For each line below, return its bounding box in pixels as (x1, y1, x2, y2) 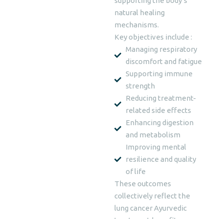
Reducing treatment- (125, 94, 196, 102)
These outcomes (114, 179, 171, 188)
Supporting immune (125, 69, 193, 78)
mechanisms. (114, 21, 159, 29)
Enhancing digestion (125, 118, 194, 127)
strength (125, 82, 155, 90)
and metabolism (125, 131, 180, 139)
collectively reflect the (114, 192, 190, 200)
